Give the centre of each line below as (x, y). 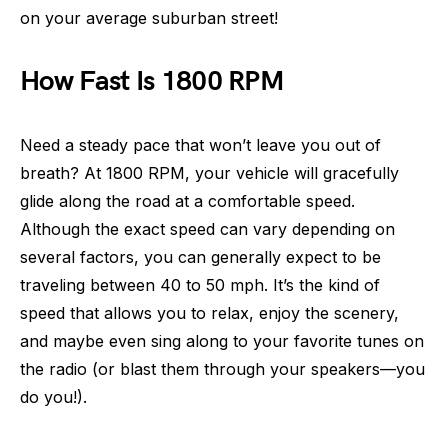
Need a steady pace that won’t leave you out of (200, 145)
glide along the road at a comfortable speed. (187, 201)
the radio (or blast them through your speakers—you (222, 369)
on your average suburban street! (149, 18)
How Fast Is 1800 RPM (152, 81)
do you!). (53, 397)
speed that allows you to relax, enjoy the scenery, (209, 313)
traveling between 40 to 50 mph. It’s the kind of (200, 285)
